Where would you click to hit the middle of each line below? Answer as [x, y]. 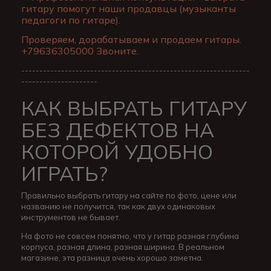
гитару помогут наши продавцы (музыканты [129, 9]
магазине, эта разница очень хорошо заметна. [112, 258]
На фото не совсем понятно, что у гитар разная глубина [130, 236]
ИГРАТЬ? [64, 174]
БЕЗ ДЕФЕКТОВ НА [118, 130]
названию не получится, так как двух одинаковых [118, 207]
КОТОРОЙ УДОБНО [117, 152]
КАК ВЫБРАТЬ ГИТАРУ [134, 108]
